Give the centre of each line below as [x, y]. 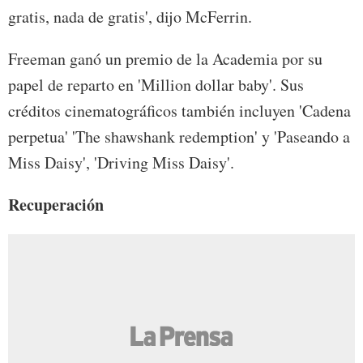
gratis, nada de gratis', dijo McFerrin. [130, 16]
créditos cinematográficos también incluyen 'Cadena [179, 110]
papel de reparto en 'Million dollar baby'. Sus [156, 84]
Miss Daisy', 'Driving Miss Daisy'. [121, 162]
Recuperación [56, 204]
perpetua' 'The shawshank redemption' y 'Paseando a [179, 136]
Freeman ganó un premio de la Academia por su [165, 58]
